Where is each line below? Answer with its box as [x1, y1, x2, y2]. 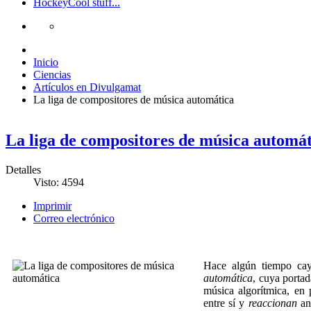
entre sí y [203, 296, 249, 309]
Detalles [6, 163, 41, 176]
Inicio [33, 56, 58, 68]
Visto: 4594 [33, 176, 84, 188]
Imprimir [33, 199, 72, 212]
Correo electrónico [33, 212, 115, 224]
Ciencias [33, 68, 71, 81]
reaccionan [248, 296, 297, 309]
